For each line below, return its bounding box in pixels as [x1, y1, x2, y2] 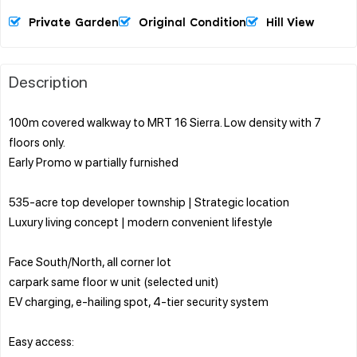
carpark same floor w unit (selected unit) [9, 273, 218, 289]
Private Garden [29, 17, 119, 29]
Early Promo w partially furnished [9, 153, 178, 170]
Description [9, 70, 88, 92]
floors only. [9, 133, 65, 150]
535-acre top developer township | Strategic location [9, 193, 289, 210]
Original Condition [139, 17, 246, 29]
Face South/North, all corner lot [9, 253, 171, 269]
